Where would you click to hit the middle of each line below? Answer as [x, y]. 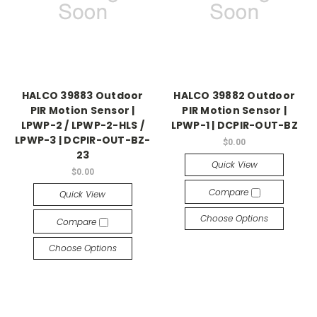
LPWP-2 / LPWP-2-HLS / [82, 126]
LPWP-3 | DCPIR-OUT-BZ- [83, 140]
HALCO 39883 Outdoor [82, 96]
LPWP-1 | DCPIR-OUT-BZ [234, 126]
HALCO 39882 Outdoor [235, 96]
